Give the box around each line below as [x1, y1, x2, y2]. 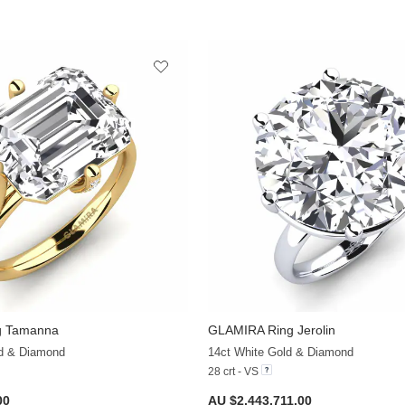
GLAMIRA [207, 322, 264, 337]
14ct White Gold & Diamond [207, 344, 353, 359]
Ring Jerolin [263, 322, 335, 337]
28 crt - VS [207, 364, 259, 378]
